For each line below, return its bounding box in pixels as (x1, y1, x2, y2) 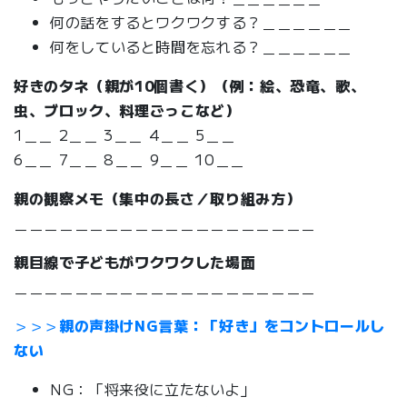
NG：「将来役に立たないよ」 (50, 377, 255, 400)
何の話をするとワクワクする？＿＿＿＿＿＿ (50, 10, 352, 33)
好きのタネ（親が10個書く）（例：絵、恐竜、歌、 (14, 74, 366, 96)
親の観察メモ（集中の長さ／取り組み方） (14, 186, 302, 209)
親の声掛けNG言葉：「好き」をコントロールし (58, 313, 386, 336)
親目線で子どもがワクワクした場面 (14, 250, 256, 273)
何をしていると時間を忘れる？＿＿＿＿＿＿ (50, 35, 352, 57)
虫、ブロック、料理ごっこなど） (14, 98, 241, 121)
